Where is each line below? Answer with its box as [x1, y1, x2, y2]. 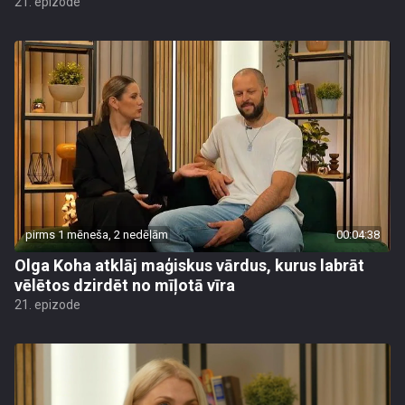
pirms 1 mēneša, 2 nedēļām [25, 228, 168, 241]
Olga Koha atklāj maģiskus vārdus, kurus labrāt [14, 256, 364, 275]
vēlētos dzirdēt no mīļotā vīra [14, 276, 235, 295]
